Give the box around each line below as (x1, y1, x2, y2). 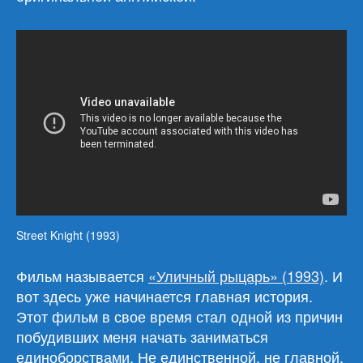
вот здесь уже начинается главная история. (16, 284, 313, 306)
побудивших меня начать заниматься (16, 325, 268, 347)
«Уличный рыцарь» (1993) (148, 264, 324, 286)
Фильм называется (16, 264, 148, 286)
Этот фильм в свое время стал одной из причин (16, 305, 343, 327)
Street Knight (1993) (16, 226, 120, 243)
